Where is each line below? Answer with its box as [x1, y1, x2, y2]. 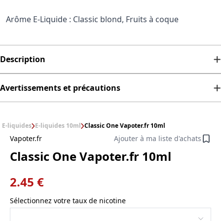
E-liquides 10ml [35, 121, 81, 130]
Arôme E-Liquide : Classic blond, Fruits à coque [6, 14, 179, 25]
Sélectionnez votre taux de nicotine [10, 196, 126, 206]
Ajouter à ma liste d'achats [114, 134, 201, 144]
